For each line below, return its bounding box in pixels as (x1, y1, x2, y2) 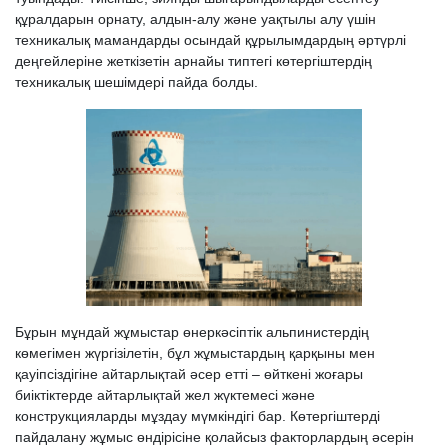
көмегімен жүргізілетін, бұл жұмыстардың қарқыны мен (15, 344, 375, 361)
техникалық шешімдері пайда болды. (15, 73, 258, 90)
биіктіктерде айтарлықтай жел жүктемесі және (15, 386, 315, 403)
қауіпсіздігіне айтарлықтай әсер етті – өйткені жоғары (15, 365, 363, 382)
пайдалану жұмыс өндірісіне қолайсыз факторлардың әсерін (15, 428, 414, 445)
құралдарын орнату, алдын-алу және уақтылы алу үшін (15, 10, 376, 27)
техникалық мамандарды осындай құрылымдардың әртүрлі (15, 31, 406, 48)
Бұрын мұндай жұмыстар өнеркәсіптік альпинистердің (15, 323, 369, 340)
